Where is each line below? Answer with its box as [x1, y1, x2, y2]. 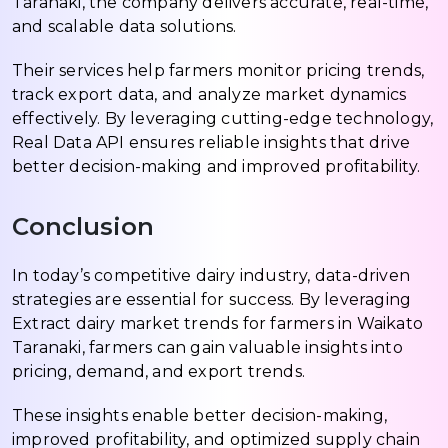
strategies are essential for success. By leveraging [12, 289, 412, 309]
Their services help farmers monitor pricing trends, [12, 60, 425, 80]
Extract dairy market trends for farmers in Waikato [12, 313, 424, 333]
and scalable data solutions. [12, 16, 237, 36]
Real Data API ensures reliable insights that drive [12, 132, 411, 152]
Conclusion [12, 211, 154, 241]
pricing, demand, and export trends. [12, 361, 305, 381]
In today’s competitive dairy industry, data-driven [12, 265, 411, 285]
